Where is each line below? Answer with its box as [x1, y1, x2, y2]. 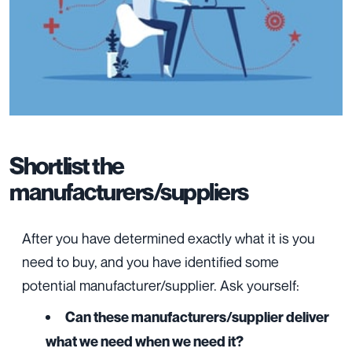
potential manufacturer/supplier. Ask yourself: [22, 277, 299, 295]
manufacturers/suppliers [9, 178, 248, 207]
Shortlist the [9, 152, 124, 181]
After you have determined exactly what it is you [22, 229, 315, 247]
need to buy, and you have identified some [22, 253, 279, 271]
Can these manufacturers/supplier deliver [65, 309, 329, 326]
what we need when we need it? [46, 333, 244, 350]
